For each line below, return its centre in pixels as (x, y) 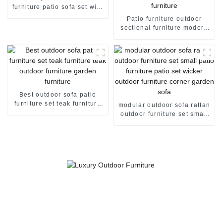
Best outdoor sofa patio (58, 94)
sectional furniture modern (164, 28)
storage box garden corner (57, 16)
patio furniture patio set (164, 123)
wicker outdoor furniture (164, 132)
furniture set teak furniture (57, 103)
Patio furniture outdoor (164, 19)
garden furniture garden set (164, 45)
